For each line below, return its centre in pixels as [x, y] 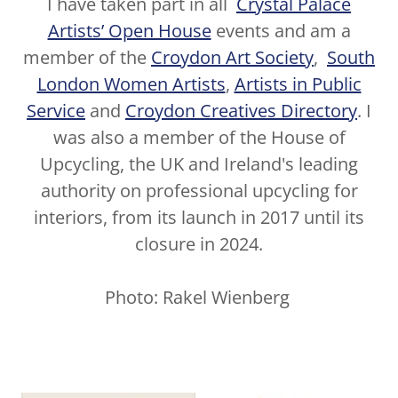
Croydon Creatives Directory [241, 111]
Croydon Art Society [232, 58]
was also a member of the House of [199, 138]
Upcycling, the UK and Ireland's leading [199, 164]
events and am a [281, 31]
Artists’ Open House [129, 31]
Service [56, 111]
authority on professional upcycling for [199, 191]
